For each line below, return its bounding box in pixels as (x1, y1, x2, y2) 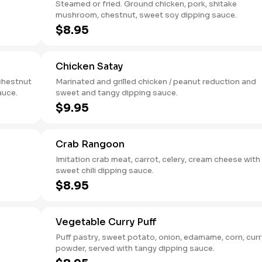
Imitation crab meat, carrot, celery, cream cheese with (56, 154, 260, 164)
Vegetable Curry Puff (56, 216, 157, 228)
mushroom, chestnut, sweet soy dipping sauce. (56, 10, 237, 20)
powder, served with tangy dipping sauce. (56, 243, 215, 253)
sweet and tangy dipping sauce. (56, 88, 178, 98)
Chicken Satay (56, 60, 123, 73)
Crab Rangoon (56, 138, 125, 150)
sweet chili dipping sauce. (56, 166, 154, 175)
